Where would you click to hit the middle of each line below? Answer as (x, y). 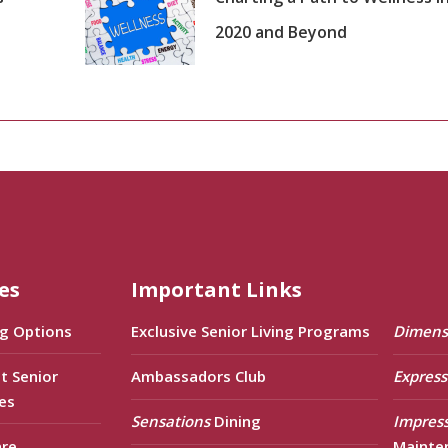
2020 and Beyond (280, 32)
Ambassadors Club (199, 376)
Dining (236, 421)
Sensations (171, 421)
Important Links (217, 289)
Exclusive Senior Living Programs (251, 331)
